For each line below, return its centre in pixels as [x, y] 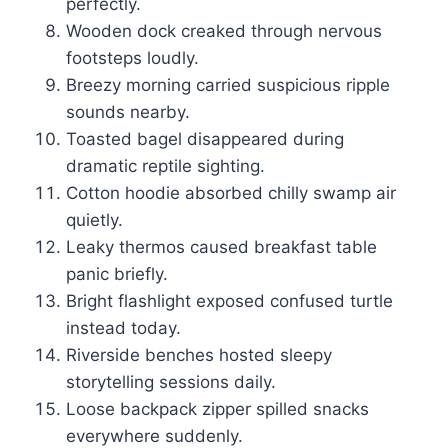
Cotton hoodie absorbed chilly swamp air [231, 193]
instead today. [123, 328]
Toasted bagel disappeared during [205, 139]
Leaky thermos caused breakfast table [221, 247]
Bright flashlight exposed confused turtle [229, 301]
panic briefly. [117, 274]
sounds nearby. [128, 112]
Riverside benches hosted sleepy [199, 355]
